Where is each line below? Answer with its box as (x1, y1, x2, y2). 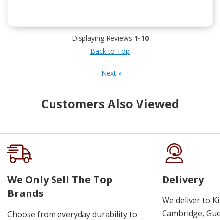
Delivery (162, 172, 204, 186)
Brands (7, 186, 44, 200)
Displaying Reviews (71, 33, 134, 43)
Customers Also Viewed (41, 95, 179, 111)
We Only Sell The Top (7, 172, 112, 186)
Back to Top (90, 46, 130, 55)
